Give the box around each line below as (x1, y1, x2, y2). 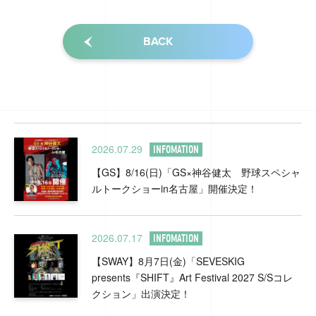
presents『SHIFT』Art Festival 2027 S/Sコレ (92, 269, 293, 284)
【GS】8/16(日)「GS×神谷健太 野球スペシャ (92, 165, 300, 180)
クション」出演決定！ (92, 286, 190, 300)
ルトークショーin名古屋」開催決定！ (92, 181, 257, 196)
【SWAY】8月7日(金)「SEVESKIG (92, 253, 245, 268)
